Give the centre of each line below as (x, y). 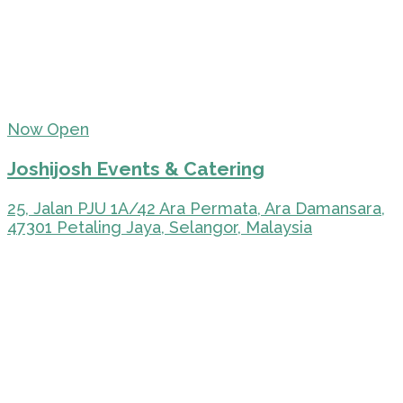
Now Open (48, 130)
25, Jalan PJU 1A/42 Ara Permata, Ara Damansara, (196, 209)
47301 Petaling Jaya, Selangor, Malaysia (160, 228)
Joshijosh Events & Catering (136, 169)
